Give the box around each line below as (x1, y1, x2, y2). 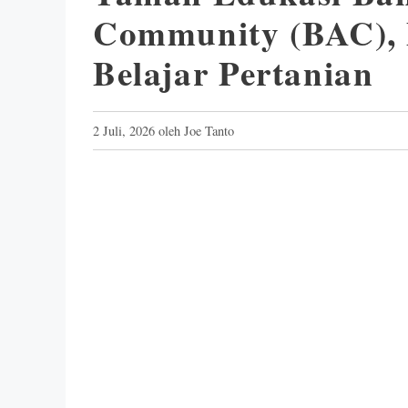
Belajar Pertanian (93, 48, 374, 97)
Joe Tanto (184, 122, 234, 139)
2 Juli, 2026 (93, 122, 155, 139)
